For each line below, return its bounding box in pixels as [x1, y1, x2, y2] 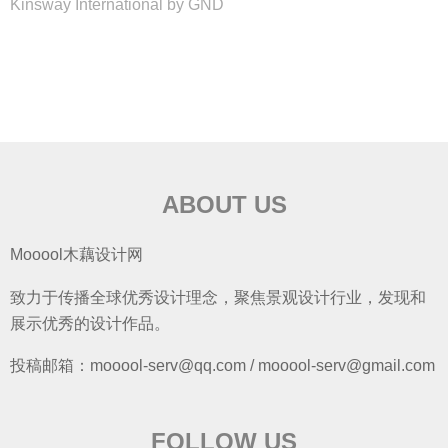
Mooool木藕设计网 [10, 246, 143, 264]
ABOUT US [161, 191, 287, 219]
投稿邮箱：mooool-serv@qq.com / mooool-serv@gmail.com [10, 356, 435, 374]
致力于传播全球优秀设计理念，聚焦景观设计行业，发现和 [10, 288, 426, 306]
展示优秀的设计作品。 [10, 314, 170, 332]
